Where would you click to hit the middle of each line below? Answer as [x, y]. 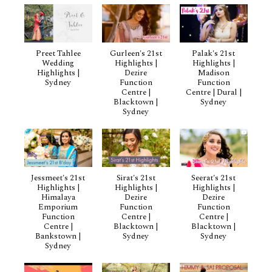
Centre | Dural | [213, 93]
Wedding [58, 63]
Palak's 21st [214, 54]
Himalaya [58, 198]
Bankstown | [58, 236]
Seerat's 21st [214, 178]
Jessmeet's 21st [58, 178]
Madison [213, 73]
